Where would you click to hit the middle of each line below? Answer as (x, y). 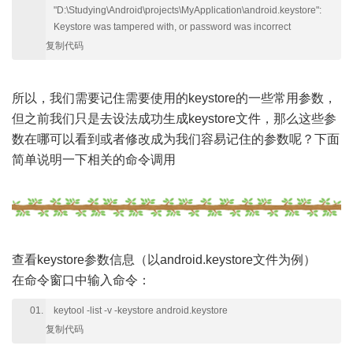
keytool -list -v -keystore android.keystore (141, 311)
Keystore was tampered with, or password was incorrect (172, 27)
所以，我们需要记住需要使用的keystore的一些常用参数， (174, 98)
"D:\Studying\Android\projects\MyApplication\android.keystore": (188, 10)
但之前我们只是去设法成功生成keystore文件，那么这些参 (174, 119)
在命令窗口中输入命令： (81, 281)
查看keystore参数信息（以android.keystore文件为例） (164, 260)
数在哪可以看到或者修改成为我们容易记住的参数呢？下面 (176, 139)
